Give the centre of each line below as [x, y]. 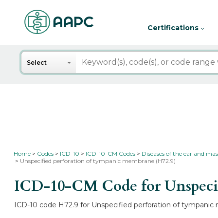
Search [35, 56]
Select [37, 63]
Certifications [174, 28]
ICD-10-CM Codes [111, 154]
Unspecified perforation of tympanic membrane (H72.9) [98, 161]
